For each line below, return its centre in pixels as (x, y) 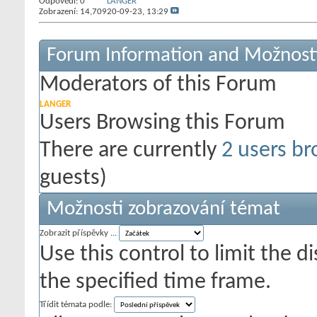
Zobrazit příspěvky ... (78, 233)
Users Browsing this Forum (162, 123)
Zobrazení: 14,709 (73, 12)
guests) (73, 178)
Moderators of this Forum (158, 85)
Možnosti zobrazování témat (163, 209)
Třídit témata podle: (76, 305)
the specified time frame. (155, 282)
